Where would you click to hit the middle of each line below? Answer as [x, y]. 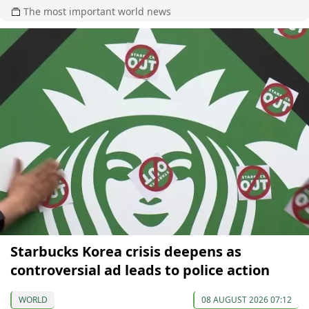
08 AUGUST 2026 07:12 [247, 300]
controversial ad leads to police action [140, 270]
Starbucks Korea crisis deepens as [126, 252]
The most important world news [97, 12]
